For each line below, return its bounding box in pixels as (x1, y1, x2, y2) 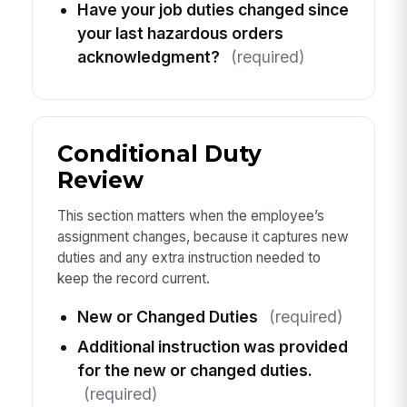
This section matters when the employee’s (56, 207, 324, 225)
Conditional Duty (56, 140, 262, 168)
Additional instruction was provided (76, 337, 348, 357)
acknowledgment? (76, 46, 220, 66)
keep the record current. (56, 270, 210, 288)
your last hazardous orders (76, 23, 283, 43)
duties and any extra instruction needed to (56, 249, 321, 267)
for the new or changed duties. (76, 361, 313, 381)
